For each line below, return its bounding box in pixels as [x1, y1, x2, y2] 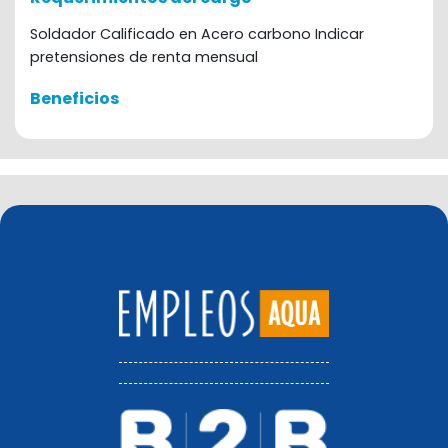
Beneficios [30, 87, 119, 110]
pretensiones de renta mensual [30, 47, 258, 67]
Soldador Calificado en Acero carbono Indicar [30, 24, 364, 44]
